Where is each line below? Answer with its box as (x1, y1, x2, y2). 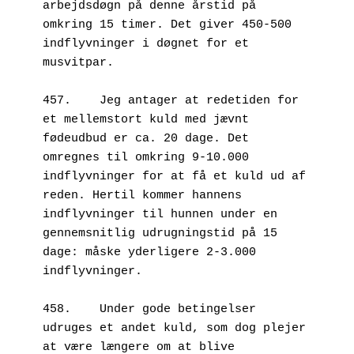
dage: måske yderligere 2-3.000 (43, 245, 256, 259)
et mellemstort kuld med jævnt (43, 112, 249, 126)
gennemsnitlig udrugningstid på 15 (43, 226, 277, 240)
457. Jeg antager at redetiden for (43, 93, 71, 107)
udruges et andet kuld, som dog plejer (43, 321, 306, 335)
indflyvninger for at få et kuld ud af (43, 169, 306, 183)
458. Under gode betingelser (43, 302, 71, 316)
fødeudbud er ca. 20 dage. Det (43, 131, 249, 145)
